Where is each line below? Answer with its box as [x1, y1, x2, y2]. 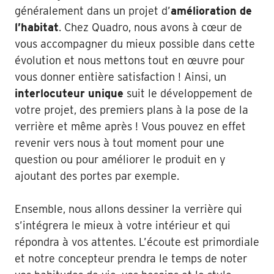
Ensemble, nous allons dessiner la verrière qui [15, 202, 242, 215]
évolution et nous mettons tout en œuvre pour [15, 53, 245, 67]
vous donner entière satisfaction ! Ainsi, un [15, 70, 226, 83]
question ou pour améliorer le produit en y [15, 152, 226, 166]
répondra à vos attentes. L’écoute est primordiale [15, 235, 259, 248]
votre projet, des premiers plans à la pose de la [15, 103, 248, 116]
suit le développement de [124, 86, 253, 100]
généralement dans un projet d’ [15, 4, 171, 17]
